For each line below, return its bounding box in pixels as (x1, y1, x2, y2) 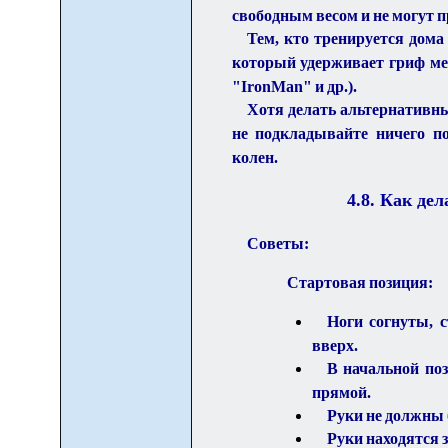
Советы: (246, 234, 309, 252)
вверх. (311, 336, 358, 354)
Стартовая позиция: (286, 273, 433, 291)
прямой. (311, 383, 371, 401)
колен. (231, 149, 278, 167)
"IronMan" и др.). (231, 78, 357, 96)
